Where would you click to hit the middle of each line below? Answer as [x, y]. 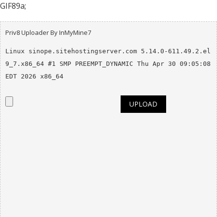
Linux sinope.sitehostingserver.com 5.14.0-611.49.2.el [108, 51]
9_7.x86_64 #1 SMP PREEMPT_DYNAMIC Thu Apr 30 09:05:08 [108, 64]
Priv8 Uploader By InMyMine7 [48, 32]
